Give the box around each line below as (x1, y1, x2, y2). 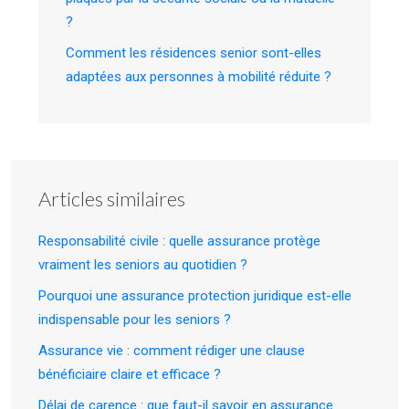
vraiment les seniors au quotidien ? (38, 257, 247, 273)
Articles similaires (38, 186, 185, 211)
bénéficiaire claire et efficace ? (38, 366, 221, 383)
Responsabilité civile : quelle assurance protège (38, 233, 320, 249)
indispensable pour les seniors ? (38, 311, 231, 328)
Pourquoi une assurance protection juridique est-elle (38, 288, 351, 304)
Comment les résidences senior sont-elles (66, 45, 321, 61)
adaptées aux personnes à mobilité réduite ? (66, 68, 331, 85)
